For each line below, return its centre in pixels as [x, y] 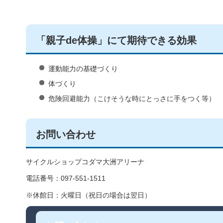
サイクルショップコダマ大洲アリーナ [85, 162]
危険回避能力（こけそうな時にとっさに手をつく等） [132, 99]
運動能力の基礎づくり [83, 69]
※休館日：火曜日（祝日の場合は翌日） [89, 195]
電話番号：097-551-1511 [66, 178]
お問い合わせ [66, 135]
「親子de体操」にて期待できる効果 [116, 41]
